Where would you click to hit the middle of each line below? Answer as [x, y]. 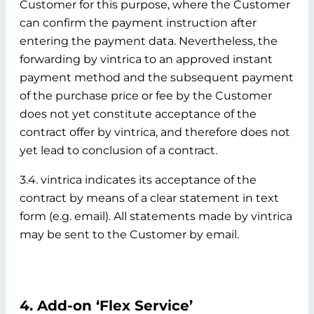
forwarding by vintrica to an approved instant [146, 59]
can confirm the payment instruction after [138, 23]
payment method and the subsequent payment [157, 77]
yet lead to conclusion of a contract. [118, 150]
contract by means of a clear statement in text [149, 198]
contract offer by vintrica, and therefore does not [155, 132]
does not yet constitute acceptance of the [138, 114]
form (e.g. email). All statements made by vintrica [156, 216]
